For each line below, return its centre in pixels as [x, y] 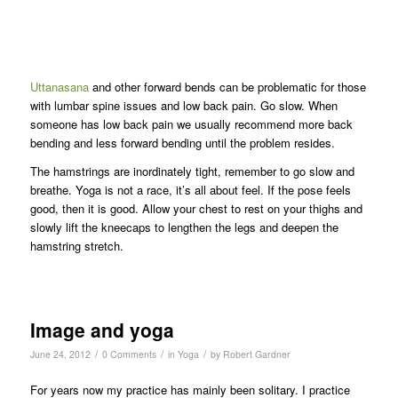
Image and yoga [102, 329]
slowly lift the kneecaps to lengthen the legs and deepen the [184, 227]
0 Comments [129, 354]
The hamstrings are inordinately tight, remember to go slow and [192, 171]
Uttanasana [59, 86]
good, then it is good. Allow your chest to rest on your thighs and [196, 208]
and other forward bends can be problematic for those [227, 86]
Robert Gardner [256, 354]
